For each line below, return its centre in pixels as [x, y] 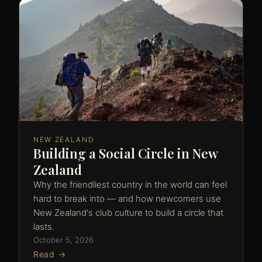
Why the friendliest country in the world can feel [130, 185]
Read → [50, 254]
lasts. [44, 227]
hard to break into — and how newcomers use [127, 199]
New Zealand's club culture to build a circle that [128, 213]
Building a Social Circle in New [125, 153]
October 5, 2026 [63, 240]
